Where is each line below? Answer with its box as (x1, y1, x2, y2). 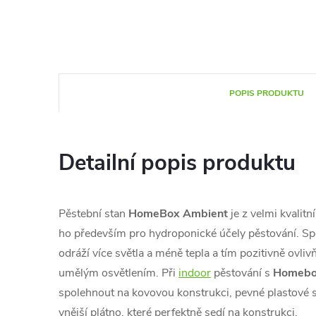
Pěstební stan (59, 206, 128, 221)
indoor (178, 265, 211, 281)
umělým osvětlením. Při (59, 265, 178, 281)
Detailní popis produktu (59, 148, 296, 178)
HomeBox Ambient (128, 206, 228, 221)
